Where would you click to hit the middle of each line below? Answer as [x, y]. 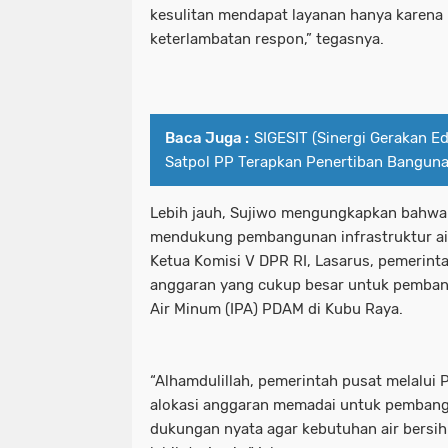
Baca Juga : [207, 138]
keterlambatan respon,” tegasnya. [267, 39]
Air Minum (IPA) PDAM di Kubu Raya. [276, 309]
